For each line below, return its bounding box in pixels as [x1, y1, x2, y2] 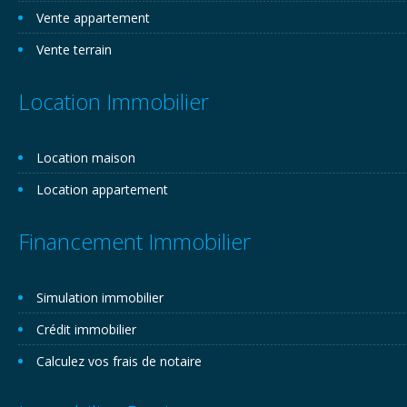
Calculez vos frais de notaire [36, 352, 202, 370]
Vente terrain [36, 41, 112, 58]
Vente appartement [36, 9, 150, 26]
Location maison [36, 149, 135, 166]
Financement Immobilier [18, 226, 251, 256]
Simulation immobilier [36, 289, 164, 306]
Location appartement [36, 181, 168, 198]
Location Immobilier [18, 86, 209, 116]
